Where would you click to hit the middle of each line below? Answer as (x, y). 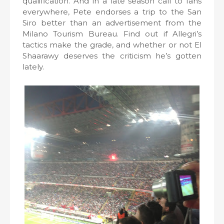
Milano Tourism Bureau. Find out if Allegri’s (112, 34)
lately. (33, 67)
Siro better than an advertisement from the (112, 23)
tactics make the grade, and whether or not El (112, 45)
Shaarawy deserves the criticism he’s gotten (112, 56)
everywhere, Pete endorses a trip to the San (112, 12)
